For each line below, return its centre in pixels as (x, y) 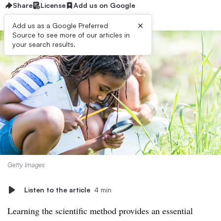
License (53, 5)
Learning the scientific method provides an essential (100, 211)
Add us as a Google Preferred (60, 25)
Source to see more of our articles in (71, 35)
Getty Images (26, 165)
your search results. (44, 44)
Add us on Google (104, 5)
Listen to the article (57, 190)
